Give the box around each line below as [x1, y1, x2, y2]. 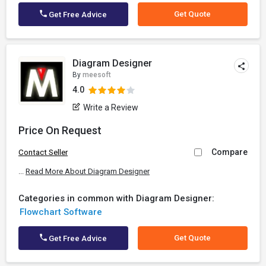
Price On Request [18, 124, 102, 137]
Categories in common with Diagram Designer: [18, 193, 214, 204]
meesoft [83, 71, 112, 79]
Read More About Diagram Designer [26, 167, 150, 176]
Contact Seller [18, 148, 68, 157]
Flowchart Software [19, 207, 102, 217]
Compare [211, 147, 248, 157]
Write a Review [83, 103, 139, 112]
